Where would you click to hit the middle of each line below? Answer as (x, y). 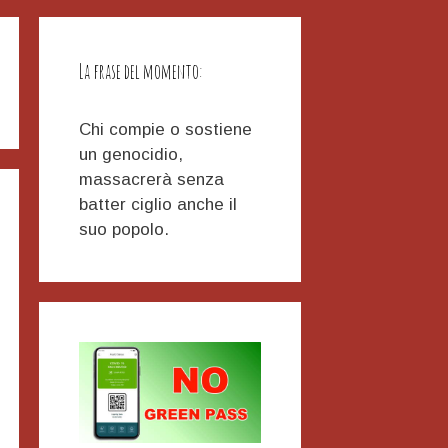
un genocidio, (130, 154)
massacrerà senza (151, 179)
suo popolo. (123, 229)
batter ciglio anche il (157, 204)
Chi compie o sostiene (165, 129)
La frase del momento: (140, 71)
